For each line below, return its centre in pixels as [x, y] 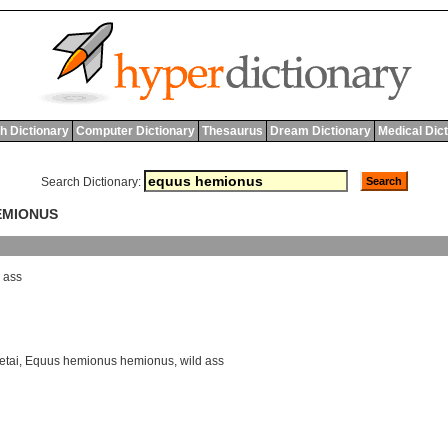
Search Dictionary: [90, 182]
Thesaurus [232, 131]
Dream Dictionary [320, 131]
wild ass [202, 361]
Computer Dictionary [135, 131]
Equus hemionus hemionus [99, 361]
